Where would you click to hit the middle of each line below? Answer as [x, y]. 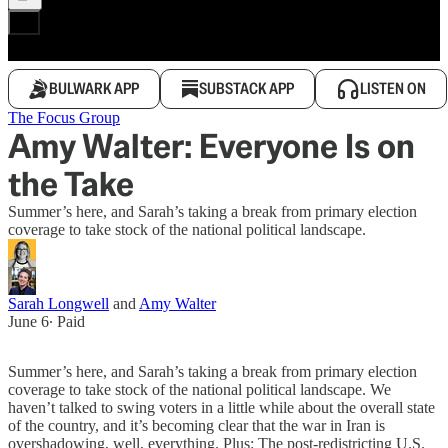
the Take [71, 184]
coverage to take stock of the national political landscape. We [199, 389]
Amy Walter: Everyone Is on [211, 146]
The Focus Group [64, 117]
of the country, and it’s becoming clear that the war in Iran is [196, 425]
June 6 [28, 321]
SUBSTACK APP [246, 88]
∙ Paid [67, 321]
